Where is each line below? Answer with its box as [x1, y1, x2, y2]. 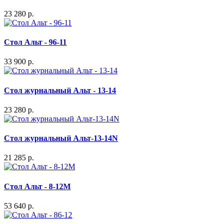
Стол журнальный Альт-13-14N [4, 134, 118, 143]
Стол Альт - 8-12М [4, 182, 71, 191]
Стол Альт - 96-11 [4, 37, 67, 46]
